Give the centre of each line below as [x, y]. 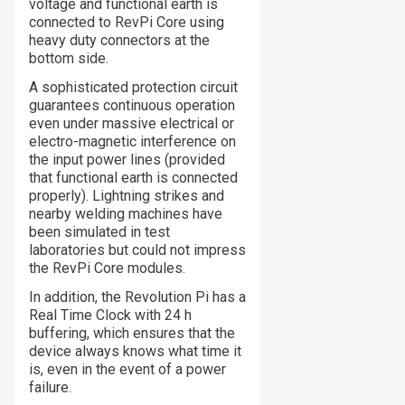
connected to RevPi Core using [127, 23]
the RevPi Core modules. [107, 268]
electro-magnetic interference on [132, 142]
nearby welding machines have [126, 214]
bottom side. [69, 59]
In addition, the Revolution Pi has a [137, 297]
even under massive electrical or [132, 124]
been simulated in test [99, 232]
